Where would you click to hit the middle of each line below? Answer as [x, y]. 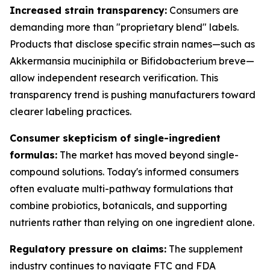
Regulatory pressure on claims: [88, 249]
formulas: [33, 155]
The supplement [205, 249]
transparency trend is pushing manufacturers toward [133, 95]
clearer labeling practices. [71, 111]
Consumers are [203, 10]
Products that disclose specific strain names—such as [132, 44]
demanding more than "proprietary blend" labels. [124, 27]
